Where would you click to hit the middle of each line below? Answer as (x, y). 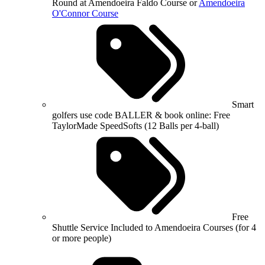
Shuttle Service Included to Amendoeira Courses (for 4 (154, 227)
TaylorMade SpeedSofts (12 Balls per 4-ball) (135, 125)
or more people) (82, 238)
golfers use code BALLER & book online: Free (141, 115)
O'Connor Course (85, 13)
